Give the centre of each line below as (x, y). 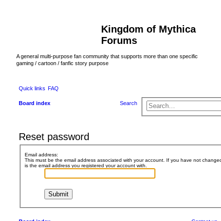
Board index (35, 103)
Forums (119, 40)
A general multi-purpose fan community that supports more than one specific (107, 56)
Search (128, 103)
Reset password (54, 136)
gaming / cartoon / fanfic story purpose (62, 63)
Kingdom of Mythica (148, 29)
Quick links (32, 88)
